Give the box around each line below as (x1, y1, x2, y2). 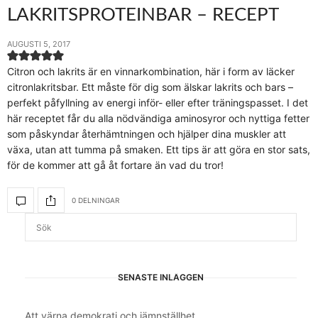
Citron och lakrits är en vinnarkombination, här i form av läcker (7, 65, 295, 78)
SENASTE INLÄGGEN (118, 272, 204, 283)
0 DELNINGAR (72, 195, 119, 204)
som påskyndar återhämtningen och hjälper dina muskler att (7, 128, 286, 141)
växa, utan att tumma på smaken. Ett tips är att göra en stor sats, (7, 143, 310, 156)
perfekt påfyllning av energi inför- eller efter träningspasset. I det (7, 97, 308, 109)
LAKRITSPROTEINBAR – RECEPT (7, 6, 279, 25)
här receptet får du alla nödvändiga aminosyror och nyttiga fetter (7, 112, 309, 125)
